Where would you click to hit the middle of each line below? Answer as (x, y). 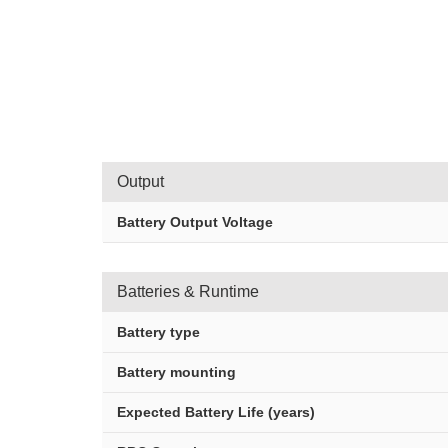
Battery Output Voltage (195, 222)
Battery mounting (176, 372)
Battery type (158, 332)
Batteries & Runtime (188, 291)
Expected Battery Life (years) (216, 412)
